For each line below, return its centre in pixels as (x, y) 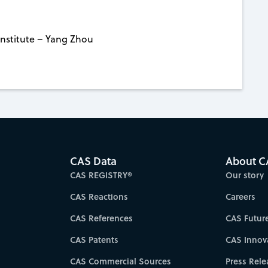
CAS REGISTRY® (101, 175)
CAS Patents (94, 240)
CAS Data (93, 161)
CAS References (101, 218)
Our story (244, 175)
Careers (240, 197)
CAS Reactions (99, 197)
